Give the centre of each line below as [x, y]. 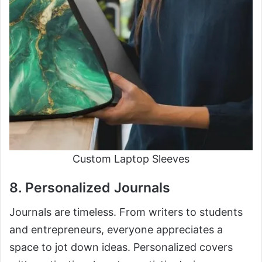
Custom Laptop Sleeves [131, 158]
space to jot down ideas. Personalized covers [121, 247]
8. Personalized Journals [90, 187]
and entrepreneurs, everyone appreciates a [116, 230]
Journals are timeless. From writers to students [126, 212]
